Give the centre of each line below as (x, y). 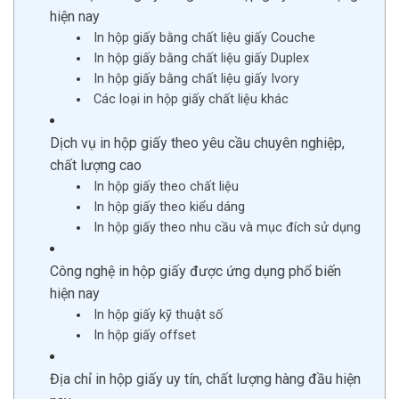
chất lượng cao (96, 165)
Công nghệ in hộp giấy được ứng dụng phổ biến (195, 271)
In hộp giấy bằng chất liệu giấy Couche (207, 38)
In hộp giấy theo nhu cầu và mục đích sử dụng (228, 228)
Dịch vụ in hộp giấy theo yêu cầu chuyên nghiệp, (197, 143)
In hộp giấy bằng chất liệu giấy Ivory (197, 79)
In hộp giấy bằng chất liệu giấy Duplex (202, 58)
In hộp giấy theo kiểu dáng (170, 207)
